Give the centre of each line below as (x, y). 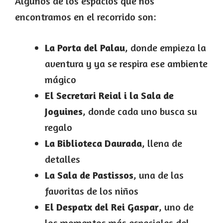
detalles (62, 159)
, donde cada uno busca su (140, 111)
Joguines (64, 111)
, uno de (176, 207)
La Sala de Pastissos (89, 175)
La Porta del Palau (85, 47)
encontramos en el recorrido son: (85, 16)
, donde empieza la (166, 47)
